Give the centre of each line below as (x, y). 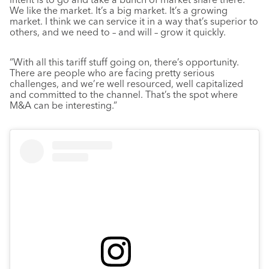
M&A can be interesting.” (63, 105)
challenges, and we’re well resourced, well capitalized (126, 84)
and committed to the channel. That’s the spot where (124, 95)
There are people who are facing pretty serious (112, 73)
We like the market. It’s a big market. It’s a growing (119, 11)
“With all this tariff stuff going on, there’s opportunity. (124, 62)
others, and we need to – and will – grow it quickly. (118, 32)
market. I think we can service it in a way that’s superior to (134, 21)
